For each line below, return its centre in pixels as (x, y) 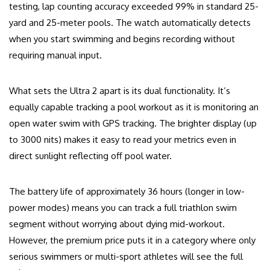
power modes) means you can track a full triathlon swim (123, 208)
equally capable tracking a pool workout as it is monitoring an (134, 107)
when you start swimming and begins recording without (122, 39)
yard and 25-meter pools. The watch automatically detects (130, 23)
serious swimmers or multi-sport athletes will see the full (126, 257)
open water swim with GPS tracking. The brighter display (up (133, 124)
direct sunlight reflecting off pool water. (90, 156)
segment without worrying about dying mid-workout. (117, 224)
